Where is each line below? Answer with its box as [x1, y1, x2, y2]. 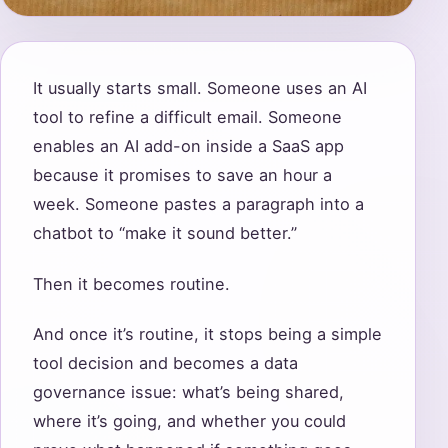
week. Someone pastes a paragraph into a [33, 194, 364, 215]
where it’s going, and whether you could [33, 411, 346, 432]
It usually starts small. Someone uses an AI [33, 78, 367, 99]
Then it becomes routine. [33, 273, 230, 294]
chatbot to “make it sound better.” [33, 223, 297, 244]
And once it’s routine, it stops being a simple [33, 324, 382, 345]
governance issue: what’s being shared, [33, 382, 344, 403]
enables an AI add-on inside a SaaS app [33, 136, 344, 157]
